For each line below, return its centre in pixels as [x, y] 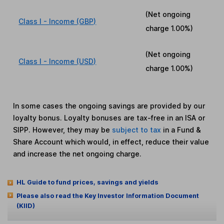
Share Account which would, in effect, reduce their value [111, 141]
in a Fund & [182, 129]
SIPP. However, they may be [63, 129]
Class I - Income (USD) [57, 61]
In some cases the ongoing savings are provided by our [109, 105]
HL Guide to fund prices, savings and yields [87, 182]
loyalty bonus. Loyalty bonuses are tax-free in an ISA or [109, 117]
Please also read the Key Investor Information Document [107, 195]
